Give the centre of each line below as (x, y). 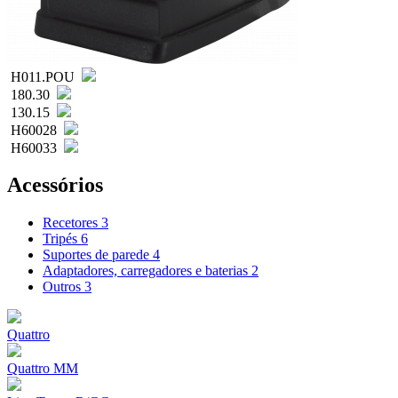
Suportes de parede (98, 255)
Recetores (72, 223)
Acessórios (55, 185)
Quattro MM (43, 369)
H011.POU (43, 76)
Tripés (62, 239)
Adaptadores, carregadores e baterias (147, 271)
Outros (64, 287)
